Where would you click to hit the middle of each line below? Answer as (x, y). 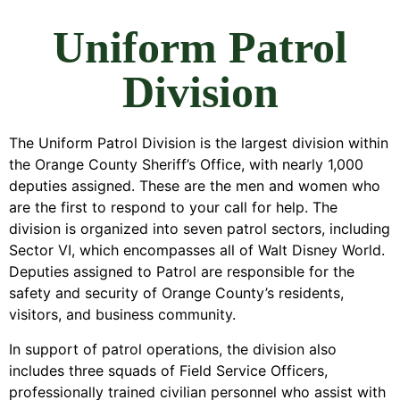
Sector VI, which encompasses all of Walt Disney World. (197, 250)
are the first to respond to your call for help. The (173, 208)
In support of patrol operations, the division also (173, 349)
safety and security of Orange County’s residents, (176, 293)
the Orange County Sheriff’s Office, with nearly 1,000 (186, 165)
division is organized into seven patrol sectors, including (200, 229)
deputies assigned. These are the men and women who (195, 186)
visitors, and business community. (122, 315)
